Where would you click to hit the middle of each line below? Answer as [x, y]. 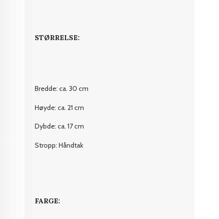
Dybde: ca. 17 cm [60, 126]
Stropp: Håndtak [59, 145]
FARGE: [48, 201]
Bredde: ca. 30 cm [62, 89]
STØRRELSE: [57, 38]
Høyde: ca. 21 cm [60, 107]
